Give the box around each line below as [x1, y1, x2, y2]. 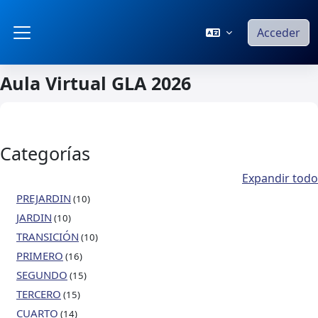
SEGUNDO [16, 268, 67, 282]
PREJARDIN [16, 191, 71, 205]
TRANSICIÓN [16, 229, 79, 243]
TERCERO [16, 287, 61, 301]
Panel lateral [21, 39, 102, 59]
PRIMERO [16, 248, 63, 263]
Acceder [257, 24, 300, 40]
